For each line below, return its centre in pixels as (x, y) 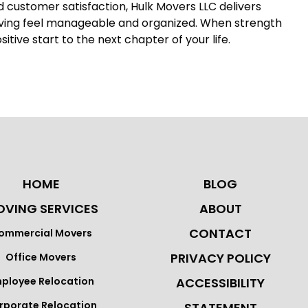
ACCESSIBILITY (220, 283)
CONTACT (220, 233)
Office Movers (41, 257)
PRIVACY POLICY (220, 258)
